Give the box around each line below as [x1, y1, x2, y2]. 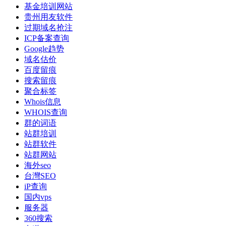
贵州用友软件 [24, 13, 73, 22]
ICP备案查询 [24, 34, 69, 43]
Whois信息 [24, 97, 61, 106]
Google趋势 [24, 44, 64, 53]
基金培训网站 [24, 2, 73, 11]
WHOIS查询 [24, 108, 67, 117]
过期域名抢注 [24, 23, 73, 32]
